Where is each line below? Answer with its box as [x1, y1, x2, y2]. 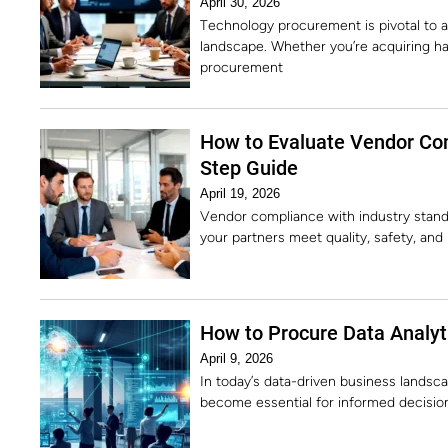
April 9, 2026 [200, 351, 273, 366]
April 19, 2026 [200, 186, 280, 201]
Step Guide [200, 156, 298, 180]
